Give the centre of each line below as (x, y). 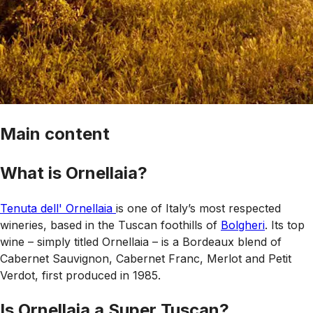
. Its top (285, 225)
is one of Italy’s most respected (198, 209)
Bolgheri (243, 225)
